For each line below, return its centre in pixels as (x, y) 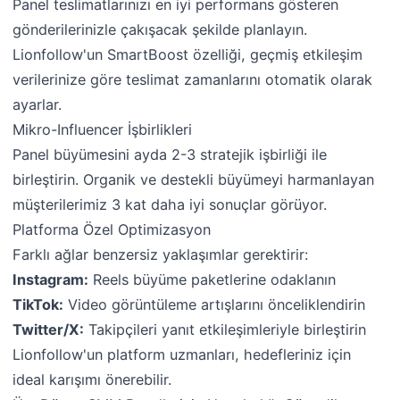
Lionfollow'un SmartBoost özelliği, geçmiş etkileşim (188, 54)
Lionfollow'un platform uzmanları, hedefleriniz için (182, 354)
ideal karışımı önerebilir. (92, 379)
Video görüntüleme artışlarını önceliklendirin (215, 304)
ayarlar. (37, 104)
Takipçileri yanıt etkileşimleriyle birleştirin (225, 329)
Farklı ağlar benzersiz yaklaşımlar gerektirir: (161, 254)
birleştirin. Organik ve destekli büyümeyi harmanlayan (194, 179)
